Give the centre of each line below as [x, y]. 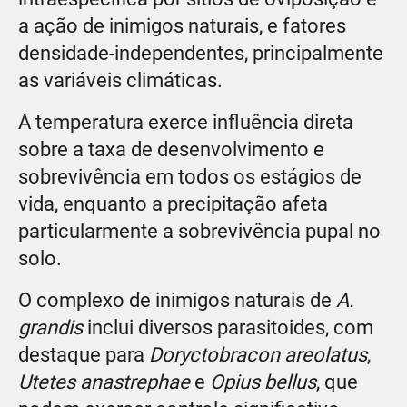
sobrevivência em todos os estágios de [190, 177]
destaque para [84, 355]
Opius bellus [263, 382]
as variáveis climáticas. [120, 81]
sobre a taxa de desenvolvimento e [171, 150]
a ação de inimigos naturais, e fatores [182, 26]
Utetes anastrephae [104, 382]
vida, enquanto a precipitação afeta [173, 204]
